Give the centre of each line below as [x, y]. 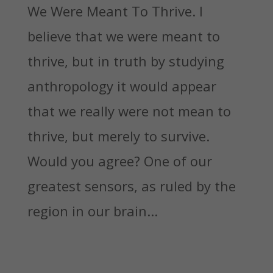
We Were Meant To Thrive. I [115, 11]
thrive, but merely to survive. [118, 136]
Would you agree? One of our [119, 161]
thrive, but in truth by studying [126, 61]
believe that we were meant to [123, 36]
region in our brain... [92, 211]
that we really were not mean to [129, 111]
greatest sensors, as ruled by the [131, 186]
